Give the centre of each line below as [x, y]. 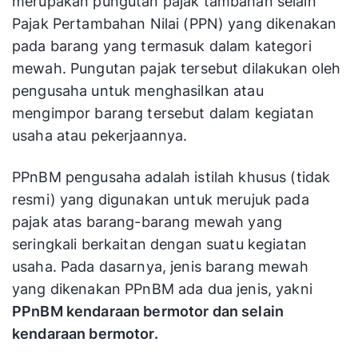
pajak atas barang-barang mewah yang [147, 222]
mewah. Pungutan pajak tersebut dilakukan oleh [177, 69]
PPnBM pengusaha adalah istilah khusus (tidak [171, 177]
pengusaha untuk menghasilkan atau [138, 91]
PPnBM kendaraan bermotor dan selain [148, 312]
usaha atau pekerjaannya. [100, 136]
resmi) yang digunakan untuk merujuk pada [161, 200]
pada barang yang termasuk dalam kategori [162, 46]
